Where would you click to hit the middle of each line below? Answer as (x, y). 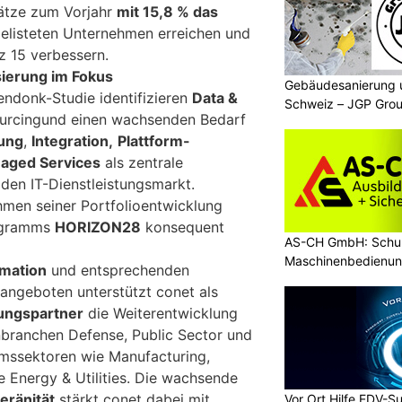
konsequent (183, 227)
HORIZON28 (98, 227)
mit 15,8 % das (167, 12)
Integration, (72, 141)
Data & (215, 98)
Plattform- (154, 141)
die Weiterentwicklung (161, 314)
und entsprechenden (118, 271)
